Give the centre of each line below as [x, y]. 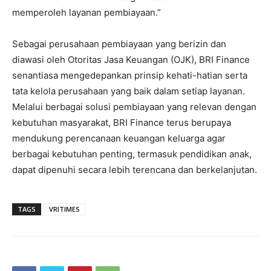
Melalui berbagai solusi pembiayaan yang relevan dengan [134, 106]
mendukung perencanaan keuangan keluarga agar [119, 138]
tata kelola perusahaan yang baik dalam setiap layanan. [129, 91]
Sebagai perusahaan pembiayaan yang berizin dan [119, 44]
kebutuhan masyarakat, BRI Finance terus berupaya [122, 122]
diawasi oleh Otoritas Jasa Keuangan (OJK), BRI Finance [131, 59]
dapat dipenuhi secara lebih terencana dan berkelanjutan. [135, 169]
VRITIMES [64, 209]
